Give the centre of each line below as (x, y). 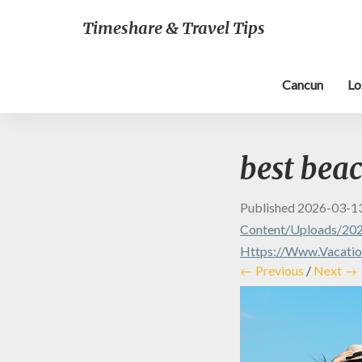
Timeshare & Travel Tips (174, 28)
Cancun (303, 84)
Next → (335, 270)
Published (269, 207)
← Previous (272, 270)
